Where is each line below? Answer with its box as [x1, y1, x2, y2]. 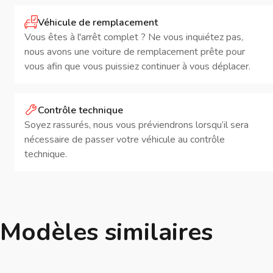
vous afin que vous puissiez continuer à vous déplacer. [24, 60, 250, 73]
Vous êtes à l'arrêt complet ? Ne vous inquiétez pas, [24, 30, 243, 44]
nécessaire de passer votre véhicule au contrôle [24, 133, 225, 146]
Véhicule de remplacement [38, 16, 158, 29]
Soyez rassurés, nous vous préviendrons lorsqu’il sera [24, 118, 249, 132]
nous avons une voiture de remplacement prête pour [24, 45, 245, 58]
